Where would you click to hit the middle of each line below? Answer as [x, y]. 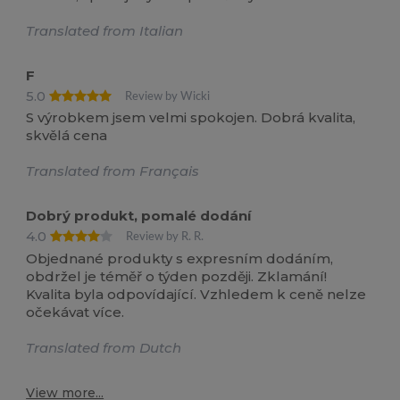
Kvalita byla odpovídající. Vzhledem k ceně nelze [196, 294]
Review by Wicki [168, 96]
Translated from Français [113, 171]
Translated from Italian [105, 30]
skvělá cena [67, 136]
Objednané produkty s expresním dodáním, [180, 258]
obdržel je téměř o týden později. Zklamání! [177, 276]
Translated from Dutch [104, 347]
